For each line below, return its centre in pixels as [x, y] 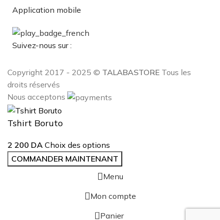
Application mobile [47, 10]
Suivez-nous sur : [42, 45]
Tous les [175, 72]
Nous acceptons [37, 96]
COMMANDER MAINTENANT [65, 158]
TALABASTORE [131, 72]
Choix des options [77, 145]
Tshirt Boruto [35, 123]
